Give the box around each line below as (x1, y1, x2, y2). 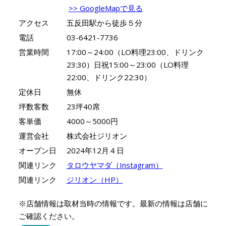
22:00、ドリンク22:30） (66, 72, 151, 82)
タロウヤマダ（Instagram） (66, 159, 163, 170)
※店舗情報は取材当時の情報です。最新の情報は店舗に (18, 198, 208, 208)
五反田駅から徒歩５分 (66, 17, 142, 28)
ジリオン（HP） (66, 174, 123, 185)
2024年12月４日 (66, 145, 124, 155)
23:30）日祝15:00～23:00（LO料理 (66, 59, 189, 70)
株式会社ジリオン (66, 130, 127, 141)
